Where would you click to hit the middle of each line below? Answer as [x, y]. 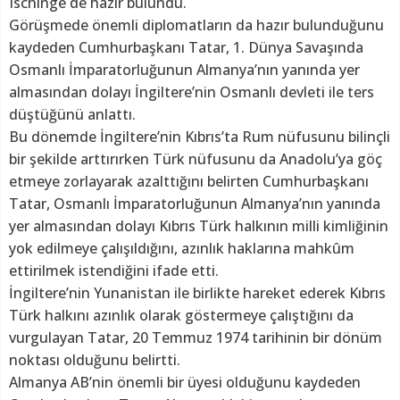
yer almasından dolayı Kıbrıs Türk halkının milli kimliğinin [199, 226]
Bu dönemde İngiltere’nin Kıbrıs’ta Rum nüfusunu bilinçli [200, 137]
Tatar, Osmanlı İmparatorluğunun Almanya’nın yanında [195, 204]
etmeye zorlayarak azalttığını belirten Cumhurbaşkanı [189, 182]
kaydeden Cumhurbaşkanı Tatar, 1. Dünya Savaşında [186, 48]
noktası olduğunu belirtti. [95, 360]
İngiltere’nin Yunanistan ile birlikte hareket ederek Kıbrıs [197, 293]
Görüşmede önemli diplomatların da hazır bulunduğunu [196, 25]
